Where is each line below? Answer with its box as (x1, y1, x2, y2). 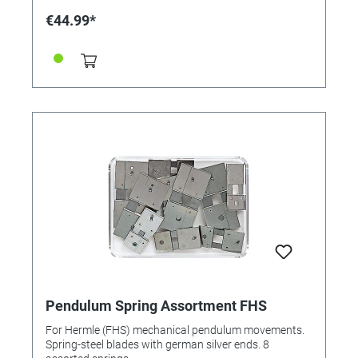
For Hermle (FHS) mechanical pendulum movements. (46, 323, 304, 336)
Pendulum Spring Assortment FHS (46, 296, 267, 314)
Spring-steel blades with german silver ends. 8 (46, 337, 269, 351)
